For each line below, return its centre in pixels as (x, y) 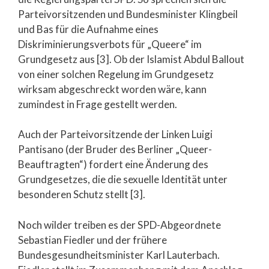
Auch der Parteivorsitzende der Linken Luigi (115, 134)
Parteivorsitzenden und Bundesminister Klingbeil (128, 14)
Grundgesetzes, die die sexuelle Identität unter (123, 179)
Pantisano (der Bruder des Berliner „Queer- (115, 149)
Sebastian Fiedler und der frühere (92, 240)
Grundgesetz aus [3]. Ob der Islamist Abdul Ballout (131, 59)
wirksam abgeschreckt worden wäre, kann (112, 89)
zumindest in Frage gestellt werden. (98, 104)
